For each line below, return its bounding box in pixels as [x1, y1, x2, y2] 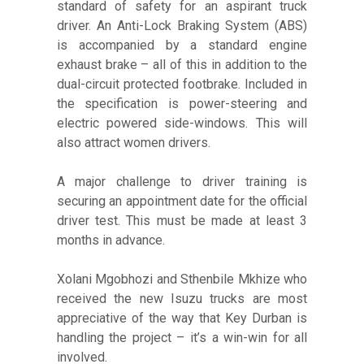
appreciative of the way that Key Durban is [56, 310, 308, 327]
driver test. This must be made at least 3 [56, 213, 308, 229]
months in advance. [56, 232, 165, 249]
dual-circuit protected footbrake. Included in [56, 76, 308, 93]
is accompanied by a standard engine [56, 37, 308, 54]
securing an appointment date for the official [56, 193, 308, 210]
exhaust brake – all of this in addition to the [56, 57, 308, 73]
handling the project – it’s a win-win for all [56, 330, 308, 346]
